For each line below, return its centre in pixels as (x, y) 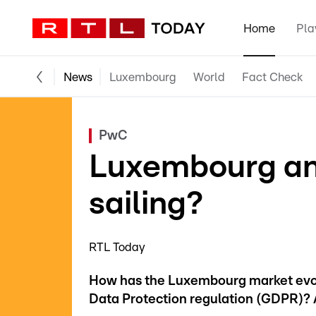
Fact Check (272, 77)
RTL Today (117, 247)
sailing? (146, 204)
